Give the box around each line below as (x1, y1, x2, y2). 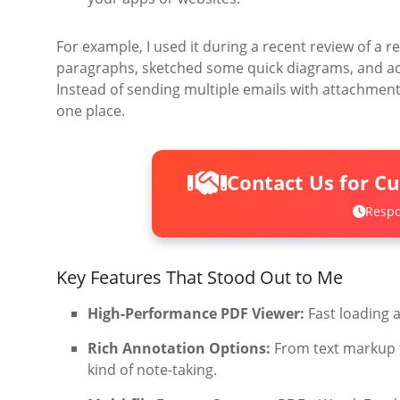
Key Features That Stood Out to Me (56, 265, 343, 290)
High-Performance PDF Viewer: (87, 304, 304, 324)
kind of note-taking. (87, 360, 217, 380)
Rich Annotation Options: (87, 338, 271, 359)
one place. (56, 101, 125, 121)
